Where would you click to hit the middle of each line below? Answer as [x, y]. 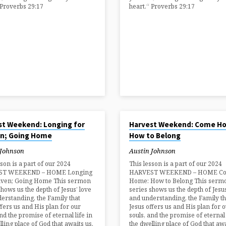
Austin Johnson [152, 151]
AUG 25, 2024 [140, 117]
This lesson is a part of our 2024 [175, 164]
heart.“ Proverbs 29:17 [162, 7]
